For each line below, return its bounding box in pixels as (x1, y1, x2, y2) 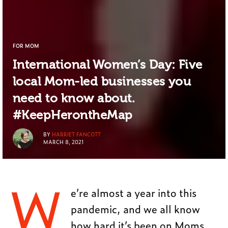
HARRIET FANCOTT (52, 130, 101, 138)
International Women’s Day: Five (13, 56, 203, 72)
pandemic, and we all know (70, 201, 200, 216)
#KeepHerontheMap (13, 107, 133, 122)
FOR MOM (13, 41, 39, 49)
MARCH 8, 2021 (43, 138, 84, 146)
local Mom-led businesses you (13, 73, 191, 89)
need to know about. (13, 90, 135, 105)
